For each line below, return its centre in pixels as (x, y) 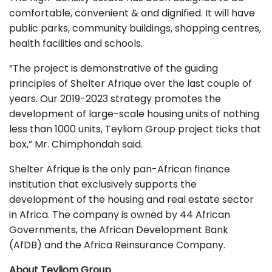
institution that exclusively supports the (103, 184)
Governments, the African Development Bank (119, 229)
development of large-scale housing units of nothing (134, 114)
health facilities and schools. (76, 43)
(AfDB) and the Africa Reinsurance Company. (117, 245)
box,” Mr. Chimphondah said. (76, 144)
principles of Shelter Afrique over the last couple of (131, 83)
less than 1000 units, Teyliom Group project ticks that (135, 129)
